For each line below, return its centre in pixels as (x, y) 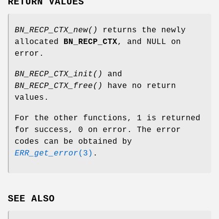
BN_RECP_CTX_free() (59, 86)
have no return (139, 86)
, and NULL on (149, 42)
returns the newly (142, 31)
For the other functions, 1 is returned (108, 119)
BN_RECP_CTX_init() (59, 75)
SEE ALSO (31, 199)
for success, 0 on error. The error (98, 130)
